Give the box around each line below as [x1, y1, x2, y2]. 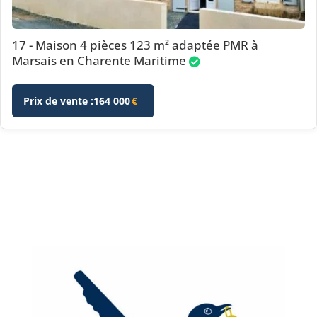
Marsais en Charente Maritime [12, 52, 186, 69]
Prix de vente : [23, 94, 93, 108]
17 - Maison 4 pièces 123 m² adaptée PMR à [12, 37, 258, 53]
